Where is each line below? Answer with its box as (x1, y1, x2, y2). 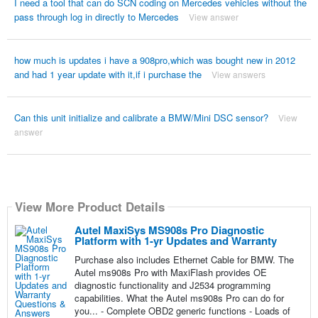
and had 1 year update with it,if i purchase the (13, 67, 202, 81)
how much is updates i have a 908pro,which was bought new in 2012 (13, 53, 295, 67)
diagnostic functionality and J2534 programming (74, 278, 270, 292)
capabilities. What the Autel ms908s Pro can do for (74, 290, 284, 305)
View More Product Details (14, 197, 165, 215)
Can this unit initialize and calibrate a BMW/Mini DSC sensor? (13, 110, 268, 124)
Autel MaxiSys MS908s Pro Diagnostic (74, 221, 264, 238)
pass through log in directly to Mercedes (13, 9, 179, 23)
